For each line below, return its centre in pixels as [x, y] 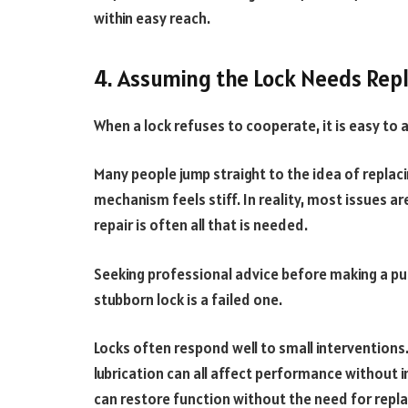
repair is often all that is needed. [201, 225]
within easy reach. [152, 19]
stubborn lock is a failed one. [188, 299]
